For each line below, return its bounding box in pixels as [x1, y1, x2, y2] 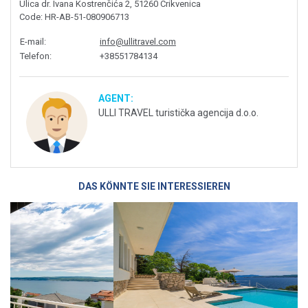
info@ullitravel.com [100, 36, 176, 47]
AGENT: [98, 93, 133, 104]
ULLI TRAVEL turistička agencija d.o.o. [98, 107, 258, 119]
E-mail [20, 36, 44, 47]
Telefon [20, 51, 49, 62]
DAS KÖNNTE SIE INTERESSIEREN [78, 181, 230, 192]
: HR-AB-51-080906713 [41, 12, 129, 23]
